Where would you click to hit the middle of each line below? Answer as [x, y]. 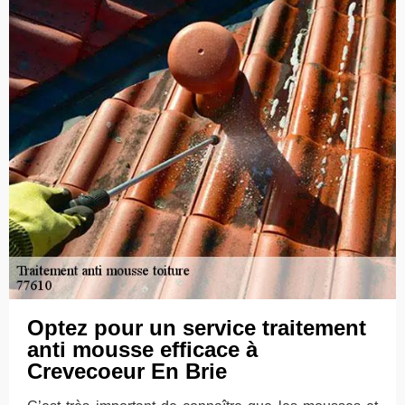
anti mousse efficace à [142, 349]
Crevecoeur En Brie [127, 371]
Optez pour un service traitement [197, 328]
